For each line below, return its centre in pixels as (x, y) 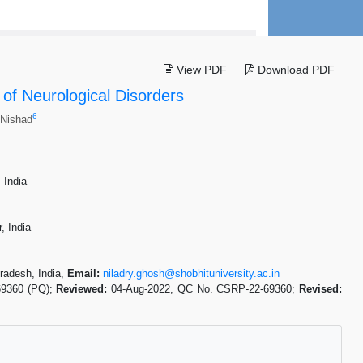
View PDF (200, 69)
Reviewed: (84, 288)
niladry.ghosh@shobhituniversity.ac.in (191, 273)
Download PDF (294, 69)
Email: (83, 273)
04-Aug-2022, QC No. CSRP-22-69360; (205, 288)
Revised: (321, 288)
